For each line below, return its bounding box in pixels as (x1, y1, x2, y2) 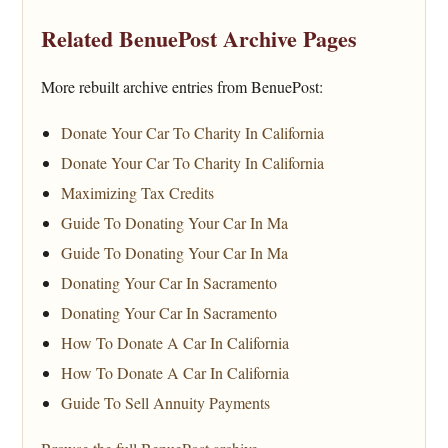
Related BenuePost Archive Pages (41, 22, 357, 55)
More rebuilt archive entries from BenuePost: (41, 76, 323, 98)
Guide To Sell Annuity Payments (61, 392, 270, 414)
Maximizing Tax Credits (61, 182, 214, 204)
